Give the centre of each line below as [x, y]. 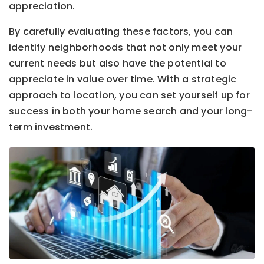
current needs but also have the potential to [118, 63]
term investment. [51, 127]
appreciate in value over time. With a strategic [123, 79]
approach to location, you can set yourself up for [129, 95]
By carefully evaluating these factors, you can [121, 31]
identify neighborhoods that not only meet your [126, 47]
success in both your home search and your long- [131, 111]
